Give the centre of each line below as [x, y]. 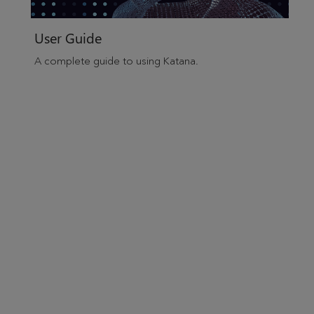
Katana [179, 61]
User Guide [68, 37]
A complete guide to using [98, 61]
